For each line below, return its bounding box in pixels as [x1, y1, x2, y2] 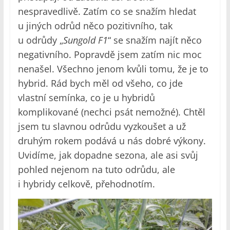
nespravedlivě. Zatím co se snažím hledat [17, 5, 196, 17]
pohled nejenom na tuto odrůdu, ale [17, 163, 175, 176]
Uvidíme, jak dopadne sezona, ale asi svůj [17, 148, 198, 161]
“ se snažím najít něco [107, 33, 202, 46]
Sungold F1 [63, 33, 108, 46]
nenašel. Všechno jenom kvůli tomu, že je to [17, 62, 208, 75]
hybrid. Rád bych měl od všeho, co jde [17, 76, 183, 89]
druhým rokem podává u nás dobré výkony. [17, 134, 206, 147]
